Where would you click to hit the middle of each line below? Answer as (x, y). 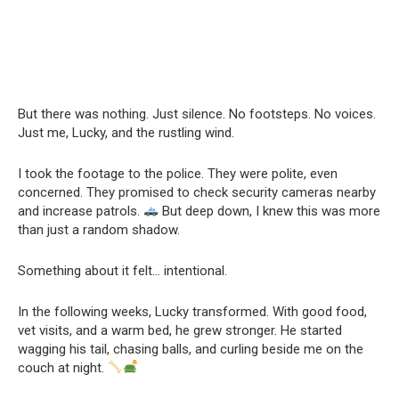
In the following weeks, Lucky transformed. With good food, (192, 311)
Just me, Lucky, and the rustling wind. (126, 132)
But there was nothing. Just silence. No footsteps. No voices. (197, 114)
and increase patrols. (81, 211)
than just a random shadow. (99, 229)
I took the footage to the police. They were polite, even (178, 173)
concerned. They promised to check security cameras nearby (197, 192)
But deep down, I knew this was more (270, 211)
